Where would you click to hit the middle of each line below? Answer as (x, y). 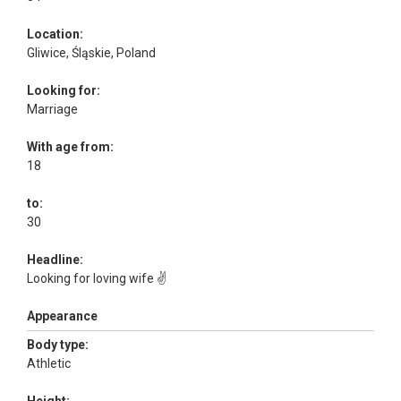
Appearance (62, 316)
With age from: (70, 147)
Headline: (55, 260)
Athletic (50, 363)
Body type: (58, 345)
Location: (55, 34)
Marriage (54, 109)
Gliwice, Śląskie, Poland (91, 53)
